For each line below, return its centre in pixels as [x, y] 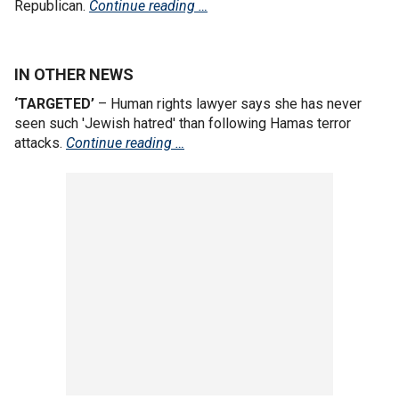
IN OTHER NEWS [74, 74]
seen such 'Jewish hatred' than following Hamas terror [183, 123]
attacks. [40, 142]
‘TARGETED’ [54, 103]
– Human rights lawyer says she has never [228, 103]
